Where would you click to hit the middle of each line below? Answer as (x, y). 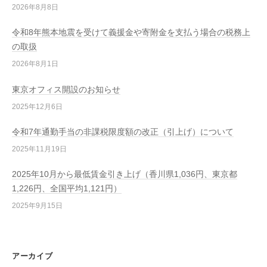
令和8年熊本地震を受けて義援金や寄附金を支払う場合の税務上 (131, 33)
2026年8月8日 (35, 7)
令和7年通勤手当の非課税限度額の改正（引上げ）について (123, 132)
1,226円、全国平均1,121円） (67, 189)
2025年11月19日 (39, 149)
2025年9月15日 (37, 206)
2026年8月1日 (35, 64)
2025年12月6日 (37, 106)
